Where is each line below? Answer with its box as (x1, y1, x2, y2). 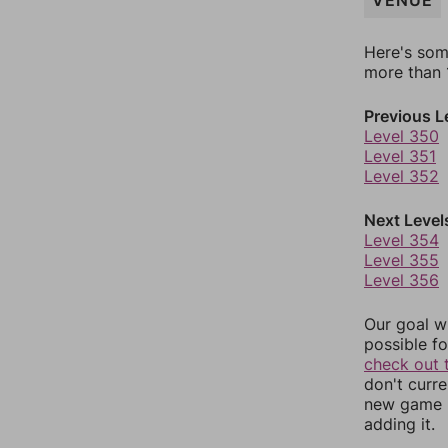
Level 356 (364, 270, 439, 290)
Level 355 (364, 250, 439, 270)
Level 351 (364, 146, 436, 166)
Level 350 (364, 126, 439, 146)
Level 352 (364, 166, 439, 186)
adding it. (364, 414, 435, 434)
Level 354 (364, 230, 439, 250)
